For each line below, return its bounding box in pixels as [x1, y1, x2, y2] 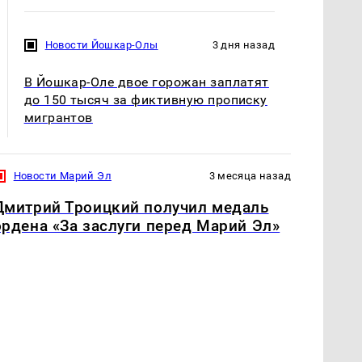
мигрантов [23, 109, 93, 125]
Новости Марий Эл [13, 169, 112, 182]
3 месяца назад [208, 169, 291, 182]
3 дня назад [212, 39, 275, 52]
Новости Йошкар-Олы [44, 39, 158, 52]
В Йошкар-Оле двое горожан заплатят [23, 74, 269, 90]
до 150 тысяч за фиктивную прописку [23, 91, 267, 107]
